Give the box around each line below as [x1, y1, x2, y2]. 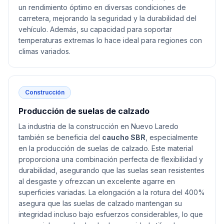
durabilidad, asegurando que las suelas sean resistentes [18, 166, 204, 174]
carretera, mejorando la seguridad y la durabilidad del [18, 14, 196, 22]
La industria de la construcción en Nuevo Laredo [18, 122, 178, 130]
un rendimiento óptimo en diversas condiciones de [18, 3, 186, 11]
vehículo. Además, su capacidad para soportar [18, 25, 172, 33]
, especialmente [145, 133, 198, 141]
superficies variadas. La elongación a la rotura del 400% [18, 188, 205, 196]
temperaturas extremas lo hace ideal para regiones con [18, 36, 202, 44]
